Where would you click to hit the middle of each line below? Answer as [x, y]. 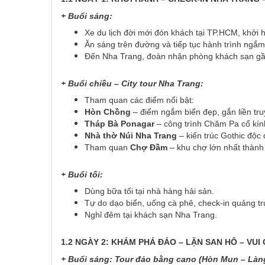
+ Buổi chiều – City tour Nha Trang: [132, 84]
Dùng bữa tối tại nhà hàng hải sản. [149, 191]
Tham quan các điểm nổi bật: [139, 100]
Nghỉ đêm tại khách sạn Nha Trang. [151, 215]
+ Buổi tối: [82, 175]
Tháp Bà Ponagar [119, 124]
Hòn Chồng [108, 112]
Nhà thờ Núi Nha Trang [131, 136]
